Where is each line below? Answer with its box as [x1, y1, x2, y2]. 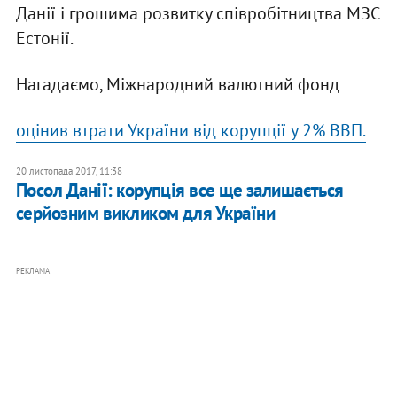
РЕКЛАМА [15, 266, 50, 276]
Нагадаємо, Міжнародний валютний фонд [15, 73, 339, 97]
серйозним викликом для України [15, 201, 276, 226]
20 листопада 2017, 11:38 [15, 165, 122, 178]
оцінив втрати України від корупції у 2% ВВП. [15, 119, 366, 143]
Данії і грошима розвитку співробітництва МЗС [15, 2, 379, 26]
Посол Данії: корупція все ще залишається [15, 178, 344, 203]
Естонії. [15, 27, 74, 51]
